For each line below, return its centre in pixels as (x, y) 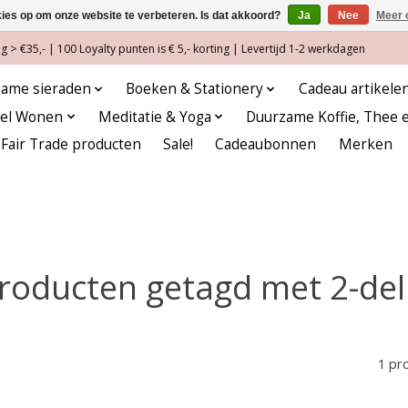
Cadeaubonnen (266, 145)
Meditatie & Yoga (154, 117)
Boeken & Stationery (195, 89)
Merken (365, 145)
